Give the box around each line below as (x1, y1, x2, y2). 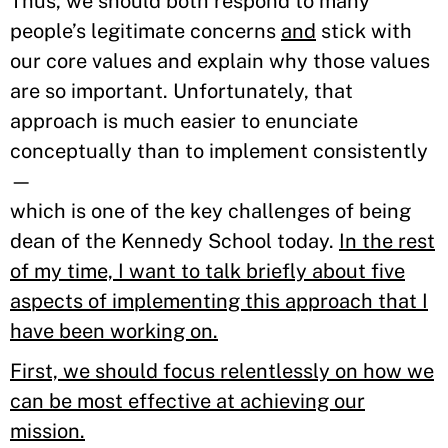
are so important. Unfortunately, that (10, 79, 353, 103)
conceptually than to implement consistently (10, 139, 428, 163)
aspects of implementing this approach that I (10, 289, 428, 313)
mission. (10, 419, 85, 443)
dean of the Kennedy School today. (10, 229, 339, 253)
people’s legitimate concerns (10, 19, 281, 43)
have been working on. (10, 319, 218, 343)
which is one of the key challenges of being (10, 199, 411, 223)
